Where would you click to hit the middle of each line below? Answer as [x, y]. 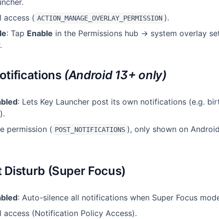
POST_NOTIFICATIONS [90, 130]
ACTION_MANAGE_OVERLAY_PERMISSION [99, 18]
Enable [40, 33]
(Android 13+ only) [115, 75]
